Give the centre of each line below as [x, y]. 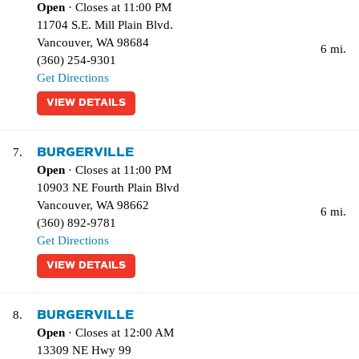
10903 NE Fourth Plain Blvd [108, 188]
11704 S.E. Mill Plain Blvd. [105, 25]
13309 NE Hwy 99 [84, 350]
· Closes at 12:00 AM [119, 333]
